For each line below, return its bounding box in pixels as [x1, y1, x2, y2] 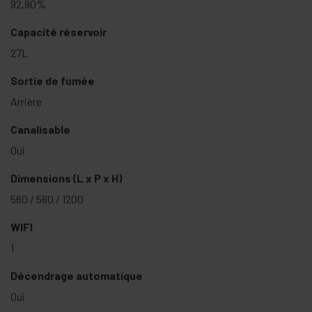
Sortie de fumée [10, 73, 95, 87]
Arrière [10, 94, 42, 108]
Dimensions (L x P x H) [10, 171, 122, 185]
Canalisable [10, 122, 70, 136]
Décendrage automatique [10, 268, 143, 282]
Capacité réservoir [10, 24, 107, 38]
